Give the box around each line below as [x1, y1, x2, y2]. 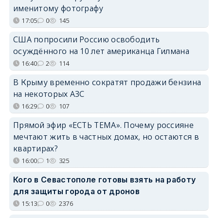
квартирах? [13, 143, 58, 154]
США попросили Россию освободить [13, 34, 160, 45]
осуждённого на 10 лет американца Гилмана [13, 45, 189, 56]
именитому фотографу [13, 2, 104, 14]
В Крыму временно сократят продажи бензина [13, 76, 201, 88]
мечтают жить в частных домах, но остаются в [13, 131, 199, 142]
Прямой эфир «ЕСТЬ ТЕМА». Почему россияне [13, 119, 194, 130]
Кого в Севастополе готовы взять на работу [13, 174, 196, 184]
